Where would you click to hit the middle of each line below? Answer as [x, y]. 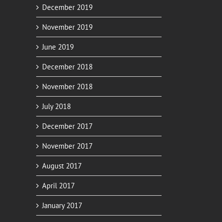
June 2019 [58, 47]
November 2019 [67, 27]
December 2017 [67, 126]
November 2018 [67, 86]
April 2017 [58, 185]
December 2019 [67, 7]
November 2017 [67, 146]
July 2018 [56, 106]
